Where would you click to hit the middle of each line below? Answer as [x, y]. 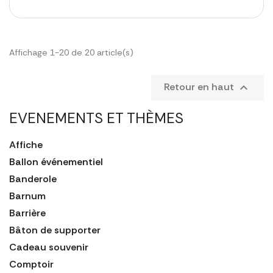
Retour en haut [200, 87]
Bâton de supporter [55, 230]
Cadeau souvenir [49, 247]
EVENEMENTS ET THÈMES [96, 118]
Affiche [26, 144]
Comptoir [31, 264]
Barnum [27, 196]
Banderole [33, 179]
